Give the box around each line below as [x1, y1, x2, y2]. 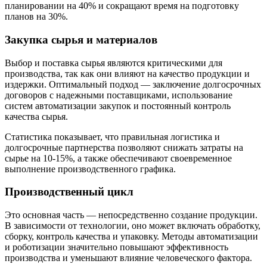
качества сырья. [5, 111, 68, 122]
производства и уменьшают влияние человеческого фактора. [5, 253, 252, 263]
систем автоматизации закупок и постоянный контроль [5, 100, 231, 111]
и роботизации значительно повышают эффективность [5, 242, 228, 253]
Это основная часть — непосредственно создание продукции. [5, 210, 257, 221]
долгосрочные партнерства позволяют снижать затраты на [5, 142, 243, 153]
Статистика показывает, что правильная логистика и [5, 131, 220, 142]
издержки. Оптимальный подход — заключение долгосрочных [5, 79, 261, 89]
